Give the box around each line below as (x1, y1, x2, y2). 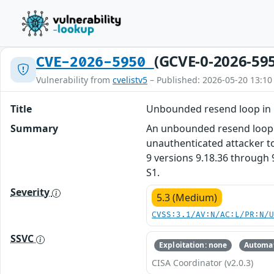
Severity (10, 185, 52, 199)
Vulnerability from (36, 74, 113, 86)
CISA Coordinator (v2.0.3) (152, 257, 254, 269)
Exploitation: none (159, 240, 228, 251)
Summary (10, 122, 58, 135)
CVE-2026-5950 (36, 54, 154, 71)
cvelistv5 (113, 74, 147, 86)
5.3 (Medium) (157, 191, 218, 204)
